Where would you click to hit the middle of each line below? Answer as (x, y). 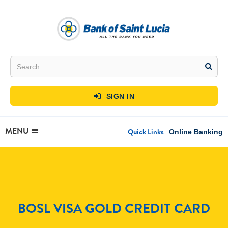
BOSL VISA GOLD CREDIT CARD (114, 207)
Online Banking (196, 132)
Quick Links (146, 132)
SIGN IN (119, 96)
